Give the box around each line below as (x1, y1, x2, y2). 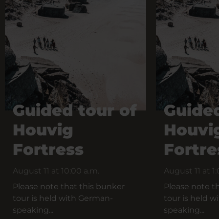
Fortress (13, 140, 84, 159)
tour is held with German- (13, 194, 113, 203)
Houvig (13, 120, 73, 139)
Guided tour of (13, 101, 137, 120)
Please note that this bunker (13, 182, 125, 191)
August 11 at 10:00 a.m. (13, 166, 99, 175)
